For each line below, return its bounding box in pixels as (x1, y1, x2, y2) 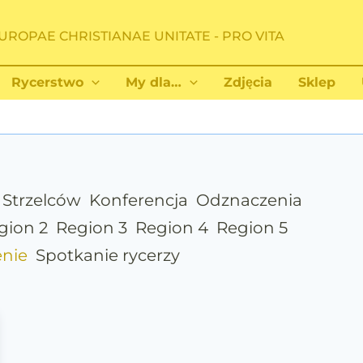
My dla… (126, 75, 181, 90)
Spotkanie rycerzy (36, 246, 181, 265)
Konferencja (88, 190, 188, 210)
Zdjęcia (223, 75, 272, 90)
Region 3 (55, 218, 127, 237)
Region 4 (135, 218, 208, 237)
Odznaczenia (195, 190, 302, 210)
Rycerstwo (11, 75, 84, 90)
